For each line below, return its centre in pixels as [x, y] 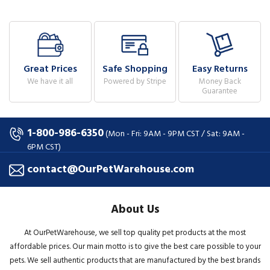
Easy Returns [220, 68]
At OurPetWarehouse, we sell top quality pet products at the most [135, 232]
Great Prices [50, 68]
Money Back [220, 81]
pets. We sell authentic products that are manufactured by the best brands [135, 260]
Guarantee [220, 91]
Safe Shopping [135, 68]
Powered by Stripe [135, 81]
